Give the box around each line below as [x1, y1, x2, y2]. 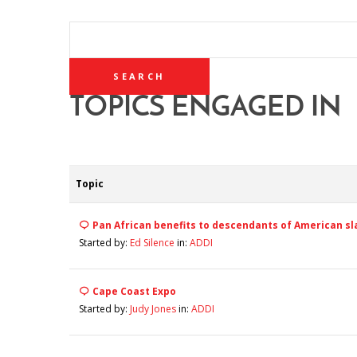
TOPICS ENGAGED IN [69, 95, 341, 123]
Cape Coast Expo [92, 284, 176, 298]
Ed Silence [130, 236, 175, 249]
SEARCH [69, 35, 101, 46]
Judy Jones [130, 302, 176, 316]
